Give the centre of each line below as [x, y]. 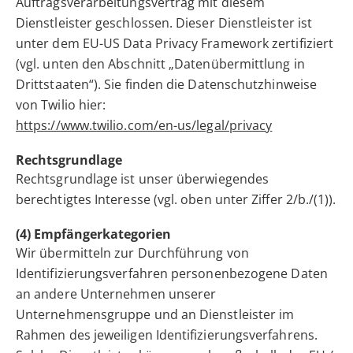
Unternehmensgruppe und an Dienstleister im [155, 315]
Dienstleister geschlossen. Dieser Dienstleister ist [164, 23]
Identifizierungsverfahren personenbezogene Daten [172, 274]
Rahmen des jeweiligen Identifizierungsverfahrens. [167, 335]
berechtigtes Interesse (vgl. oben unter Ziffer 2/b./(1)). [176, 200]
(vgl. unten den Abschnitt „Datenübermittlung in [160, 64]
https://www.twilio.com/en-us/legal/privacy [144, 126]
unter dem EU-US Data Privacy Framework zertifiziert [175, 44]
